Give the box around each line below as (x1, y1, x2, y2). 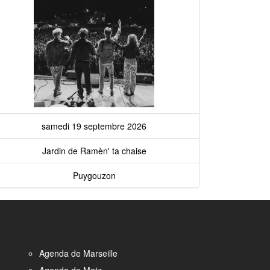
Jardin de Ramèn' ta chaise (42, 145, 146, 157)
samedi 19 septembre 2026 (42, 120, 146, 132)
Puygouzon (72, 169, 116, 181)
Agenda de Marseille (39, 247, 118, 259)
